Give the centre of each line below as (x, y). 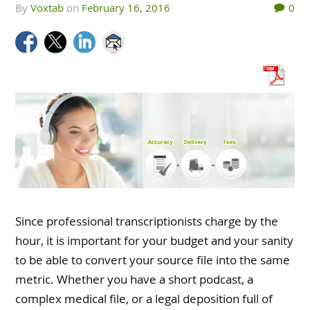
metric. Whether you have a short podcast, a (135, 279)
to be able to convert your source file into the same (153, 259)
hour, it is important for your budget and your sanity (155, 240)
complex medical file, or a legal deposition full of (144, 298)
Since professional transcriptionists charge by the (147, 221)
